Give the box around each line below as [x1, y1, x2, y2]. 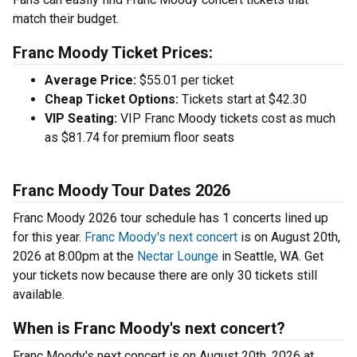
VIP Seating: [45, 111, 117, 127]
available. [13, 287, 65, 303]
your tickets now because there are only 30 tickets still [13, 268, 317, 284]
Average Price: [45, 73, 136, 88]
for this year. [13, 229, 84, 245]
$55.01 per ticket [136, 73, 233, 88]
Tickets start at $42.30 [178, 92, 307, 108]
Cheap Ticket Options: [45, 92, 178, 108]
